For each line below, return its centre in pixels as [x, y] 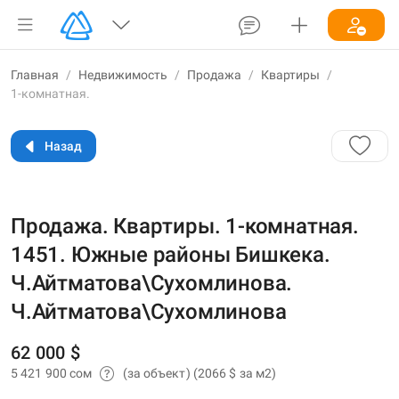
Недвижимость [123, 75]
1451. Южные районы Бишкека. [171, 255]
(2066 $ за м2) [235, 373]
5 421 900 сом [53, 373]
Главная [35, 75]
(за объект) [158, 373]
